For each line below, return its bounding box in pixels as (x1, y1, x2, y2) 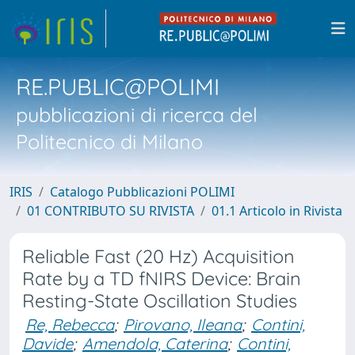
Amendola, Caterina (82, 334, 227, 353)
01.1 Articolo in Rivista (212, 202, 342, 219)
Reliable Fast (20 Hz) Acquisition (22, 245, 295, 268)
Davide (22, 334, 73, 353)
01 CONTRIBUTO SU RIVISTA (27, 202, 194, 219)
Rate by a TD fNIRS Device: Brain (22, 267, 301, 290)
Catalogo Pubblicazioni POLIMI (50, 183, 235, 200)
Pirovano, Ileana (124, 315, 242, 334)
